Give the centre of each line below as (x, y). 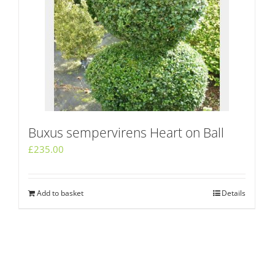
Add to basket (60, 193)
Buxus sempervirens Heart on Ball (126, 132)
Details (234, 193)
